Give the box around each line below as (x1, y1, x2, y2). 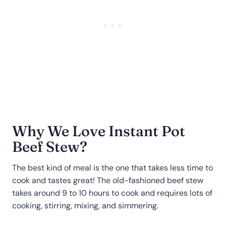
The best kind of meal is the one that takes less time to (12, 162, 213, 173)
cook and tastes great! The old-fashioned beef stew (12, 175, 203, 186)
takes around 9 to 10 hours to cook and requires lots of (12, 187, 212, 198)
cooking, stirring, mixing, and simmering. (12, 200, 158, 211)
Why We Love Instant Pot (12, 122, 185, 140)
